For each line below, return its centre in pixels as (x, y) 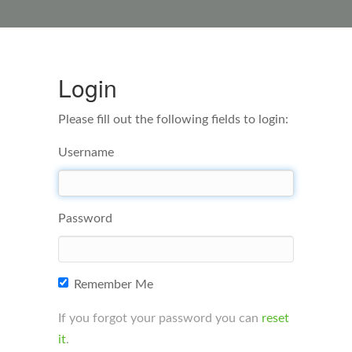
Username (86, 152)
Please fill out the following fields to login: (173, 119)
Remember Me (114, 284)
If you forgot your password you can (160, 318)
